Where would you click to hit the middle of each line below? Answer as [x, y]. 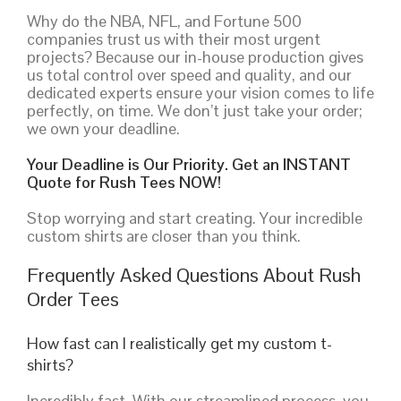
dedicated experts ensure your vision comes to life [200, 92]
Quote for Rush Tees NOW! [124, 182]
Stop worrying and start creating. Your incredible [195, 218]
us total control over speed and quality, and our [189, 74]
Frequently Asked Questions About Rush [194, 274]
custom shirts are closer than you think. [164, 235]
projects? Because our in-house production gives [195, 56]
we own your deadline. [103, 128]
